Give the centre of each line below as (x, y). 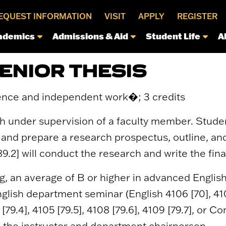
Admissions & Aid (90, 36)
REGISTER (197, 16)
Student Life (173, 36)
